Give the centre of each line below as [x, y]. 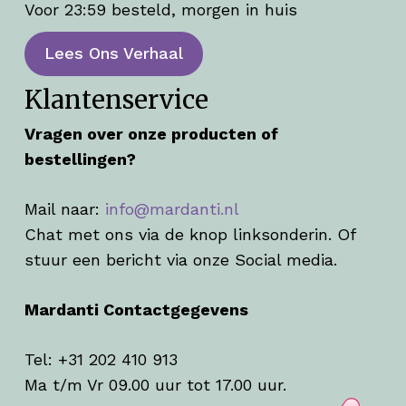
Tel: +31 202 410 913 [101, 360]
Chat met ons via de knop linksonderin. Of [189, 235]
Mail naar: [64, 209]
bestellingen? [80, 159]
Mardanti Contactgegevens [136, 310]
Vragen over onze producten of [151, 134]
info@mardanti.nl [172, 209]
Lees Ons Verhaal [113, 53]
